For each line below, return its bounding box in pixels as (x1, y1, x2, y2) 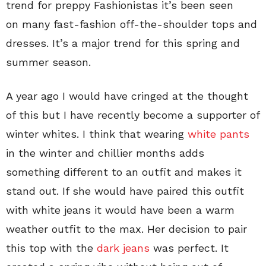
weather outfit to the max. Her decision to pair (6, 223, 247, 235)
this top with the (6, 242, 97, 254)
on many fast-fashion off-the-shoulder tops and (6, 18, 257, 30)
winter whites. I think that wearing (6, 128, 188, 140)
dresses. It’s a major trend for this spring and (6, 37, 240, 49)
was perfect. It (150, 242, 229, 254)
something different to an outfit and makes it (6, 166, 242, 178)
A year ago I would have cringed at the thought (6, 90, 248, 102)
